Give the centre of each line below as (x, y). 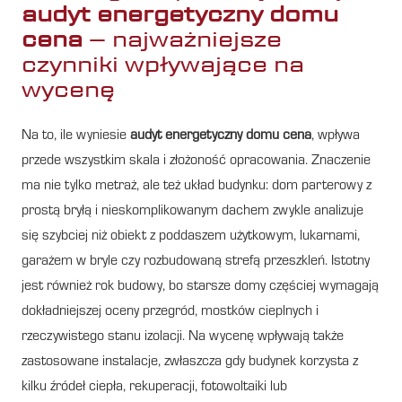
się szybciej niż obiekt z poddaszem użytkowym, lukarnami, (191, 236)
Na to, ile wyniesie (76, 136)
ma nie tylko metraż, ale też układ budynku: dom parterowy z (197, 186)
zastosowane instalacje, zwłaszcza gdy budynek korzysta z (190, 362)
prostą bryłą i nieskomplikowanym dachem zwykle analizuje (192, 211)
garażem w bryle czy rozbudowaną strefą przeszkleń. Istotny (196, 262)
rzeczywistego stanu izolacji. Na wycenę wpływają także (183, 337)
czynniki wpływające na (163, 64)
